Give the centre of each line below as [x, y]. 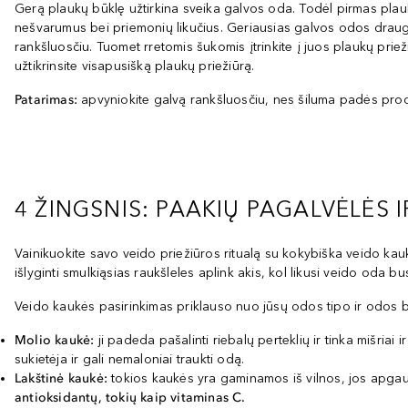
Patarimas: [46, 100]
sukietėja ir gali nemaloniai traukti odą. [130, 359]
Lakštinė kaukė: [63, 378]
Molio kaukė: [55, 340]
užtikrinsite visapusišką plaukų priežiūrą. [135, 66]
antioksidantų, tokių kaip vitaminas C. [130, 398]
